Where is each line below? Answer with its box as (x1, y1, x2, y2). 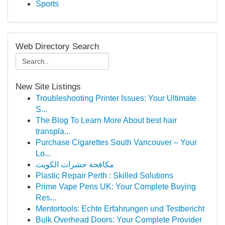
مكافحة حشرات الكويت (36, 160, 114, 169)
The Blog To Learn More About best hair (36, 116, 177, 125)
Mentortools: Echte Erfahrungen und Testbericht (36, 204, 204, 213)
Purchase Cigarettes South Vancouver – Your (36, 138, 197, 147)
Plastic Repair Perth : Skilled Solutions (36, 171, 173, 180)
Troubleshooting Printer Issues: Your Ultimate (36, 94, 196, 102)
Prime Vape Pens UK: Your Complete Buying (36, 182, 196, 191)
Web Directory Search (16, 42, 99, 51)
